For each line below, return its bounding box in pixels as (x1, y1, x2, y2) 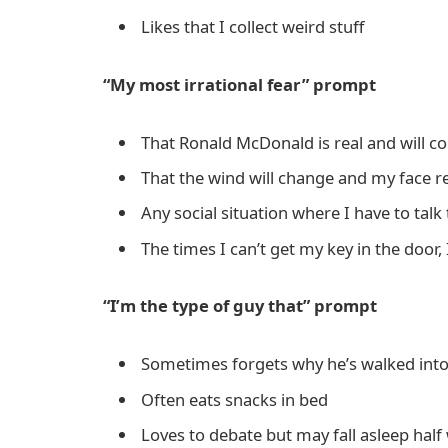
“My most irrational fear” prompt (103, 72, 376, 96)
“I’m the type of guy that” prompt (103, 294, 377, 318)
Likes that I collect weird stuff (141, 14, 364, 38)
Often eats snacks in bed (141, 387, 328, 411)
